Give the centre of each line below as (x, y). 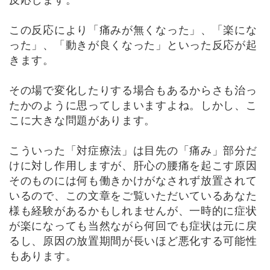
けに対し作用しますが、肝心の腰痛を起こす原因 (133, 166)
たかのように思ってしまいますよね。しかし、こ (133, 105)
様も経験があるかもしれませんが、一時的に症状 (133, 211)
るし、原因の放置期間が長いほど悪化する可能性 (133, 241)
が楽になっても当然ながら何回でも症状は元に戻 (133, 226)
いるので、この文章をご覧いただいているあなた (133, 196)
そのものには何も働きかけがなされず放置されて (133, 181)
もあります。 (43, 256)
